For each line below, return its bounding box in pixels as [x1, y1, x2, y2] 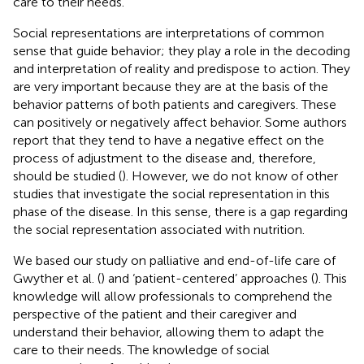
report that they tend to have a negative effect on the [13, 132, 324, 148]
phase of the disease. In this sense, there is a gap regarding [13, 203, 348, 219]
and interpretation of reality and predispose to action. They [13, 60, 350, 76]
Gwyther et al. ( [13, 270, 101, 286]
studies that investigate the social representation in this [13, 185, 330, 201]
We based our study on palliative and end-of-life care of [13, 252, 336, 268]
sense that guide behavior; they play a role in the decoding [13, 42, 350, 58]
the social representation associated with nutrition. [13, 221, 305, 237]
